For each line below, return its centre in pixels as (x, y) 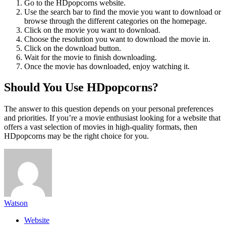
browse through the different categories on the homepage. (116, 21)
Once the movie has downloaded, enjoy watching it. (107, 66)
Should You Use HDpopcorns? (81, 88)
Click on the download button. (73, 48)
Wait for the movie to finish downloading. (91, 57)
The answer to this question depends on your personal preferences (109, 109)
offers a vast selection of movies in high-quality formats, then (101, 127)
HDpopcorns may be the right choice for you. (76, 136)
